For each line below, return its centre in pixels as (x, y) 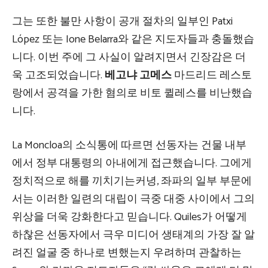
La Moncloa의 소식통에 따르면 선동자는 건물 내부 (129, 146)
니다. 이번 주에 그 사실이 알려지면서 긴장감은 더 (129, 58)
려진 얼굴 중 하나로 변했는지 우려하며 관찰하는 (127, 253)
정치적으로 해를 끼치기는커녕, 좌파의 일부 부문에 (132, 182)
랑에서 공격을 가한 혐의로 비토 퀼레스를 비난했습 (132, 94)
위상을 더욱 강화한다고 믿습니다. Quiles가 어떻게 (130, 217)
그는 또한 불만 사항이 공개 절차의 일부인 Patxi (122, 22)
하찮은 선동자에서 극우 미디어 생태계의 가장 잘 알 (133, 235)
